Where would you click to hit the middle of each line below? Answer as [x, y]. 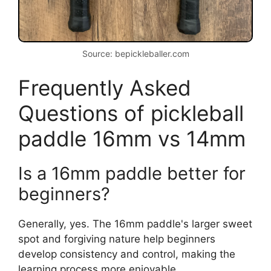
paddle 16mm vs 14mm [132, 139]
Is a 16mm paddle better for [132, 174]
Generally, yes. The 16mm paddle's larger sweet [135, 224]
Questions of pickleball [131, 113]
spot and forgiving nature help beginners [117, 239]
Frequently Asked [105, 88]
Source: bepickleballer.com [135, 53]
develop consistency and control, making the [127, 254]
